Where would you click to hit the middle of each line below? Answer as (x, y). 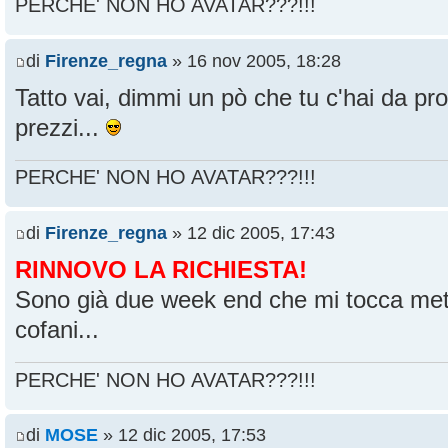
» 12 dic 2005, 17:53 (182, 435)
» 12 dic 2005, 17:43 (251, 232)
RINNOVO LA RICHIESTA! (161, 269)
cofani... (57, 329)
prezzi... (60, 127)
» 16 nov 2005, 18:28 (254, 60)
